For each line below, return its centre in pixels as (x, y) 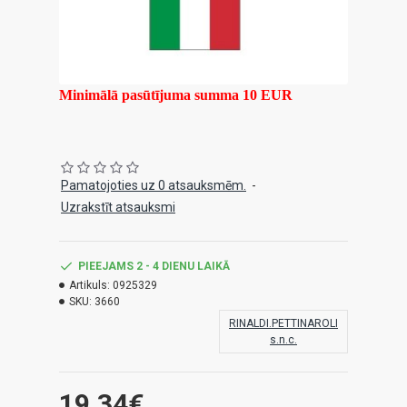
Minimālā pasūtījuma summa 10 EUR (176, 95)
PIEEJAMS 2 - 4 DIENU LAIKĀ (154, 266)
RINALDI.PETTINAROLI (283, 323)
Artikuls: (89, 285)
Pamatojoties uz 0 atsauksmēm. (154, 185)
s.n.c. (283, 340)
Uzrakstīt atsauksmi (118, 207)
